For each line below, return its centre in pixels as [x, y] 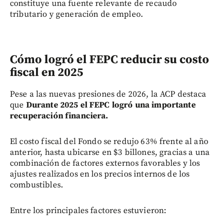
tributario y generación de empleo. [77, 14]
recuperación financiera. [59, 116]
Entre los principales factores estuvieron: [88, 210]
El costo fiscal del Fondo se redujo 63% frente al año [109, 141]
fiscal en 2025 [47, 72]
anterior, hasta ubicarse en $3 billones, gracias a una [110, 152]
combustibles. [37, 185]
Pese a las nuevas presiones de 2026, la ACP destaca [108, 94]
